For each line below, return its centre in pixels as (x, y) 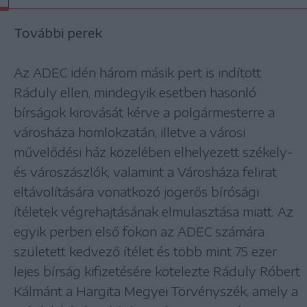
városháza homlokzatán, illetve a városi (130, 132)
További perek (58, 33)
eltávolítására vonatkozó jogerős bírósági (136, 192)
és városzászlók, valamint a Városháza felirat (145, 172)
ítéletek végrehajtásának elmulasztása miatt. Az (153, 212)
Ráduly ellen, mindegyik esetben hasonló (135, 93)
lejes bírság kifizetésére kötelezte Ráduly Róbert (157, 271)
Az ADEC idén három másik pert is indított (137, 73)
